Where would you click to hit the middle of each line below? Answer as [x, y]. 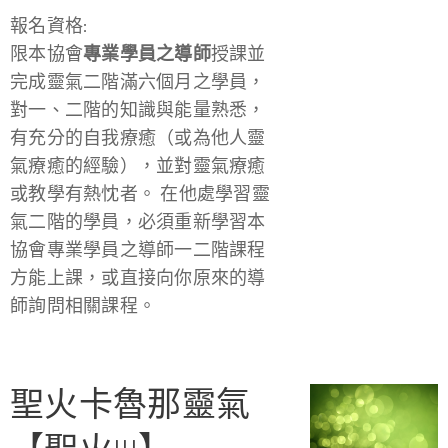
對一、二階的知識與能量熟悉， [138, 110]
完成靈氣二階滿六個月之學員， [138, 82]
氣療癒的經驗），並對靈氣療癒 [138, 166]
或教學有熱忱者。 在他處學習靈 [140, 194]
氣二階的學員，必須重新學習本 [138, 222]
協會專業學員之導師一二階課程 [138, 250]
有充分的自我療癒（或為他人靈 [138, 138]
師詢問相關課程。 [83, 306]
